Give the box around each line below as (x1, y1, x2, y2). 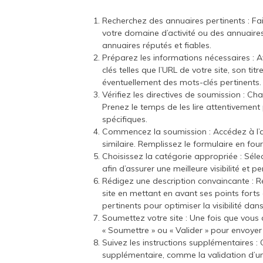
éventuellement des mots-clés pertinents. (102, 77, 262, 88)
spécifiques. (102, 114, 148, 125)
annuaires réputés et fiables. (102, 40, 212, 51)
